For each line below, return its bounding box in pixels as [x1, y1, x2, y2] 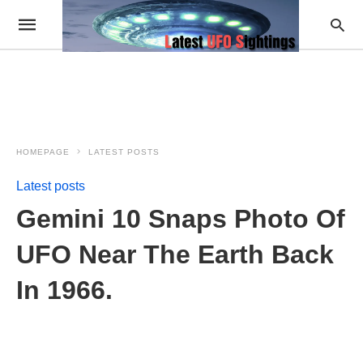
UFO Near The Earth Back [16, 240, 334, 269]
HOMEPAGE [16, 147, 70, 156]
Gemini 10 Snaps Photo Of [16, 204, 345, 233]
